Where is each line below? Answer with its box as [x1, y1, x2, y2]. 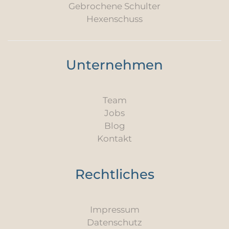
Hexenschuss [86, 14, 143, 25]
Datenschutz [87, 217, 142, 228]
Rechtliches [75, 166, 154, 183]
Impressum [89, 204, 140, 215]
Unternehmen [66, 57, 163, 74]
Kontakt [97, 133, 132, 144]
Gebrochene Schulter [68, 1, 161, 12]
